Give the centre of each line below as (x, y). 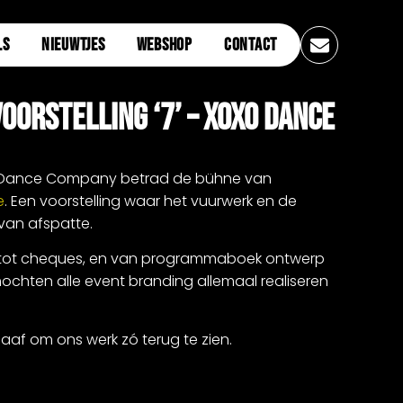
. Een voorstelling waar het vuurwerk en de (151, 201)
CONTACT (250, 45)
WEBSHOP (164, 45)
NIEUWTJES (73, 45)
